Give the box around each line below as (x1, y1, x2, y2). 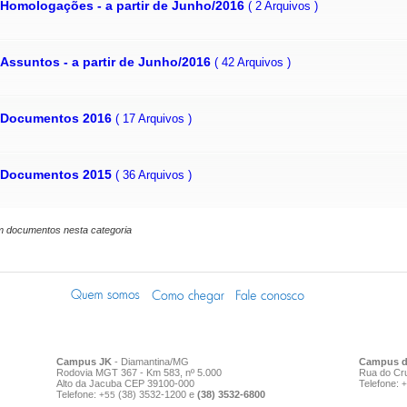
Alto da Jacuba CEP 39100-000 (56, 378, 194, 390)
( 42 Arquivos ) (214, 55, 291, 69)
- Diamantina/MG (112, 356, 189, 368)
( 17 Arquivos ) (115, 111, 192, 125)
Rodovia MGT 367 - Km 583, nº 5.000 (56, 367, 222, 379)
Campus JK (56, 356, 112, 368)
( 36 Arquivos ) (115, 167, 192, 182)
